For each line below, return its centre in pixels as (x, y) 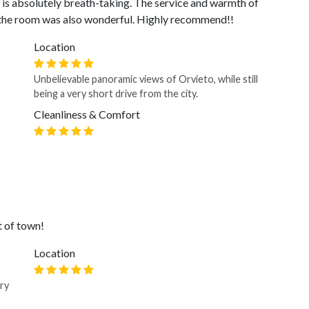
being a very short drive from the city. (116, 93)
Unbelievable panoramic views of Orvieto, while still (146, 79)
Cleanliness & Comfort (87, 114)
